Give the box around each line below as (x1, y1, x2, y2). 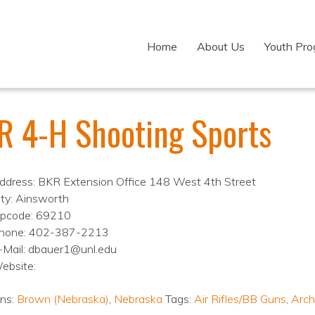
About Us (197, 39, 245, 53)
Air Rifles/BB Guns (193, 292, 286, 306)
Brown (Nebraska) (16, 292, 109, 306)
